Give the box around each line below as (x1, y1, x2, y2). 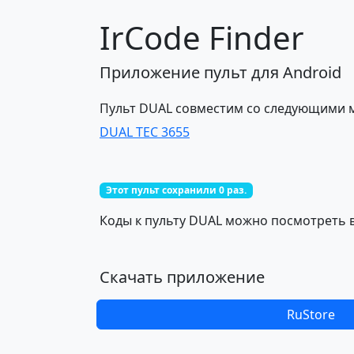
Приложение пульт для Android (100, 62, 341, 83)
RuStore (286, 306, 335, 324)
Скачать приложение (100, 266, 265, 288)
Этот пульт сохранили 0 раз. (105, 183, 247, 197)
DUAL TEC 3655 (100, 123, 190, 141)
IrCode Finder (100, 16, 304, 59)
